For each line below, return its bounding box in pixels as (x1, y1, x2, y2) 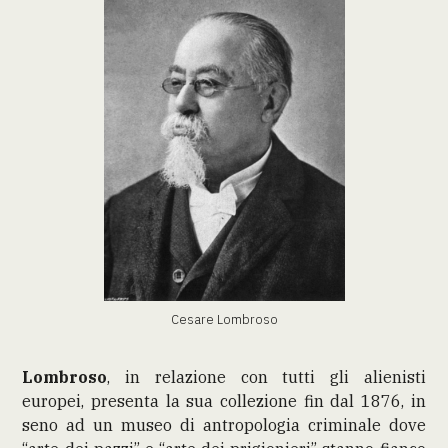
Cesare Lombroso (170, 309, 278, 328)
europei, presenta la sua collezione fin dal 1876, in (22, 390, 426, 411)
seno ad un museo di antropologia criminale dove (22, 414, 426, 435)
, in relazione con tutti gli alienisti (107, 366, 426, 387)
